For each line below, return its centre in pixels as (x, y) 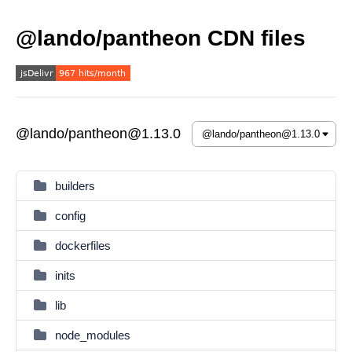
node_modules (93, 335)
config (70, 216)
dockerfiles (83, 246)
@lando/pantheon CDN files (161, 38)
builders (75, 186)
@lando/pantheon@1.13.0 (98, 134)
